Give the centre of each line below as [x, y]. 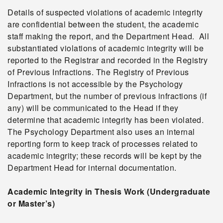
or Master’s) [31, 203]
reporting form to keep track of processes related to [103, 144]
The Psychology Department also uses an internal [101, 132]
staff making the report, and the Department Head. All [108, 36]
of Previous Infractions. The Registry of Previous [98, 72]
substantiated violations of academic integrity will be [106, 48]
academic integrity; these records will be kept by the [105, 156]
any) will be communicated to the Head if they [93, 108]
